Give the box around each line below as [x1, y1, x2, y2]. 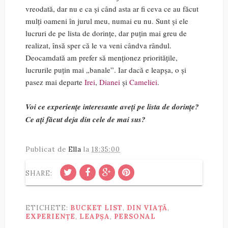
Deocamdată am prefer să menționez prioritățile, [25, 52, 178, 63]
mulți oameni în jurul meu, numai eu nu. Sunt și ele [25, 16, 188, 26]
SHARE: [25, 169, 52, 178]
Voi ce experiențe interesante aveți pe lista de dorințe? [25, 101, 199, 112]
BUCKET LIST [70, 204, 123, 213]
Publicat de [25, 145, 68, 154]
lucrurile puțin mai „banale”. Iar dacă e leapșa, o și [25, 65, 186, 75]
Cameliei [129, 77, 157, 88]
